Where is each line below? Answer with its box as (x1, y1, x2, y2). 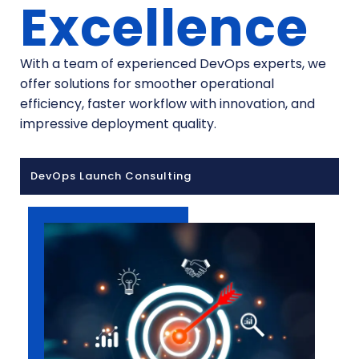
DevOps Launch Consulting (30, 168, 192, 184)
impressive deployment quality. (20, 115, 216, 134)
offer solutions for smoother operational (20, 75, 274, 94)
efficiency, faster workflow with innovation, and (20, 95, 315, 114)
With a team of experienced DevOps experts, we (20, 54, 326, 74)
